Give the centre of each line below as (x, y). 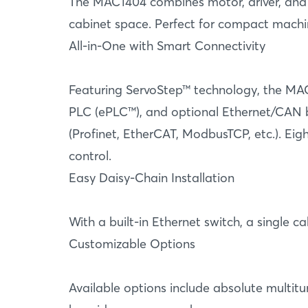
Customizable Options (132, 244)
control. (90, 156)
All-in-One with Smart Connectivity (167, 46)
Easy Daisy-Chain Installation (152, 178)
